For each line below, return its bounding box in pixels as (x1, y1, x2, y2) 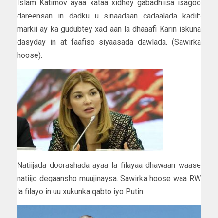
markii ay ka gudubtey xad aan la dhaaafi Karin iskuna (17, 24, 201, 34)
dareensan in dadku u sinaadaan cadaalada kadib (17, 11, 201, 21)
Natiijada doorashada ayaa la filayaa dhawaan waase (17, 161, 201, 170)
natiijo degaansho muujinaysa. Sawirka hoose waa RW (17, 174, 201, 183)
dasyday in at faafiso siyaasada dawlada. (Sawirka (17, 37, 201, 47)
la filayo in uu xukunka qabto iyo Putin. (17, 187, 145, 197)
